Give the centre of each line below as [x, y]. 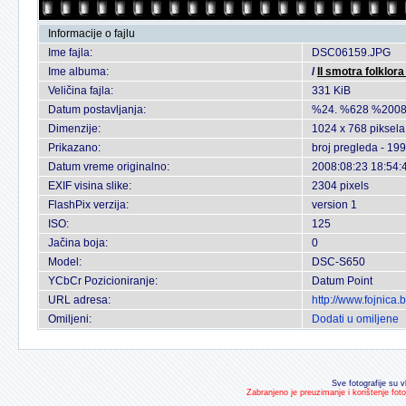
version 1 [334, 205]
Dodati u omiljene [355, 319]
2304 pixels [340, 186]
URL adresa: [79, 300]
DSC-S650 [338, 262]
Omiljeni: [70, 319]
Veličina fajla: [81, 91]
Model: [65, 262]
